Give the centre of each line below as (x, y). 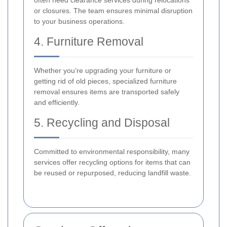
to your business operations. (79, 22)
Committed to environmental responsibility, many (112, 152)
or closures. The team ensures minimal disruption (113, 11)
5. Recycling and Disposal (102, 123)
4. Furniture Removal (89, 42)
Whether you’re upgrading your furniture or (103, 71)
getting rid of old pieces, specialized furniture (105, 81)
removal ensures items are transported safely (107, 92)
